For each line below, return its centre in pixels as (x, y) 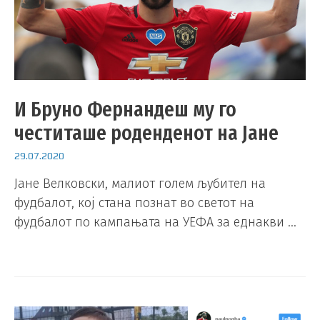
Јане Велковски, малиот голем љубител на (140, 183)
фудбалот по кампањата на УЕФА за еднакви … (155, 222)
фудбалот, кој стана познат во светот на (134, 202)
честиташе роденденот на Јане (146, 132)
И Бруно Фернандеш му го (125, 109)
